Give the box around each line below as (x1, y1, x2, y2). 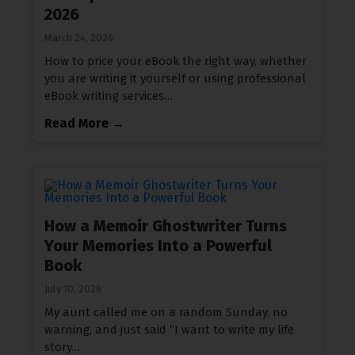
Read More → (44, 116, 124, 131)
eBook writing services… (44, 89, 173, 103)
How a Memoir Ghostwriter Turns (44, 216, 287, 235)
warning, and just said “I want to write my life (44, 323, 294, 337)
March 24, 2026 (44, 32, 113, 44)
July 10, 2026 (44, 283, 101, 295)
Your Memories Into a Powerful (44, 236, 272, 255)
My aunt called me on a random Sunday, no (44, 305, 288, 319)
